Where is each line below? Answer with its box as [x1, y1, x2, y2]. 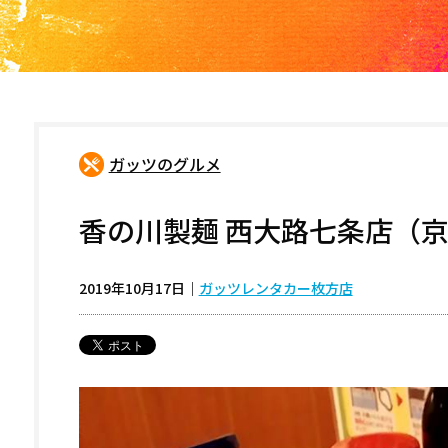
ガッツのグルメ [108, 152, 221, 176]
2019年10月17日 [78, 278, 185, 298]
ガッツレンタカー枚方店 [198, 278, 353, 298]
